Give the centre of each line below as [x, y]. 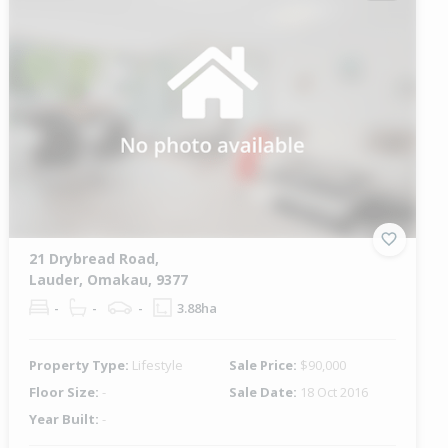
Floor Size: [66, 391]
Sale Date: [264, 391]
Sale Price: [264, 364]
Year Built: [66, 418]
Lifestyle [158, 364]
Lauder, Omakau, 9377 [109, 279]
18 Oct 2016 [333, 391]
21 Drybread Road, [94, 258]
